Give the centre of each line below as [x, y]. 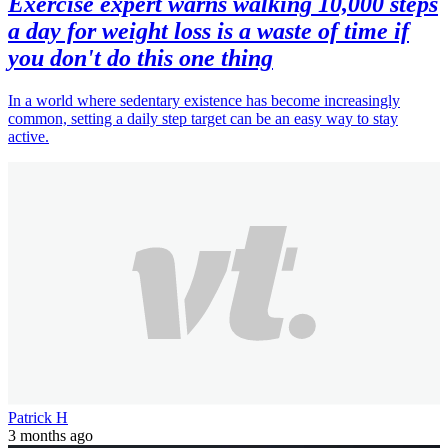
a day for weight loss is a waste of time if [208, 31]
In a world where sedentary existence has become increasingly [204, 101]
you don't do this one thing [140, 58]
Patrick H [38, 418]
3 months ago [50, 436]
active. [28, 137]
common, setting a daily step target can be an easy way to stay [203, 119]
